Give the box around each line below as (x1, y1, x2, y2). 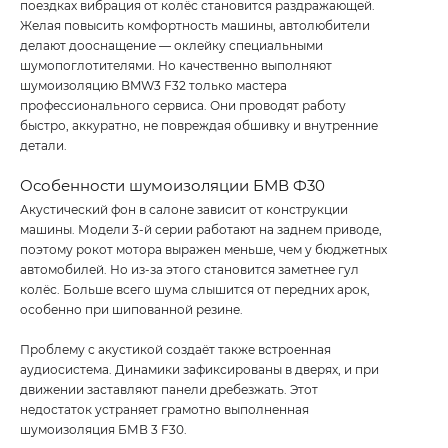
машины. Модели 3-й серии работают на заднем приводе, (20, 221, 382, 237)
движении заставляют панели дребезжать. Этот (20, 381, 318, 397)
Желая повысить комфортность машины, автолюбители (20, 17, 370, 33)
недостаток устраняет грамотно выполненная (20, 401, 309, 417)
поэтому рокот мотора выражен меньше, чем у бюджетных (20, 241, 387, 257)
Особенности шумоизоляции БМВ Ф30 (20, 175, 325, 195)
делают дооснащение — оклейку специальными (20, 37, 323, 53)
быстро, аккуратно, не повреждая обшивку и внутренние (20, 117, 378, 133)
